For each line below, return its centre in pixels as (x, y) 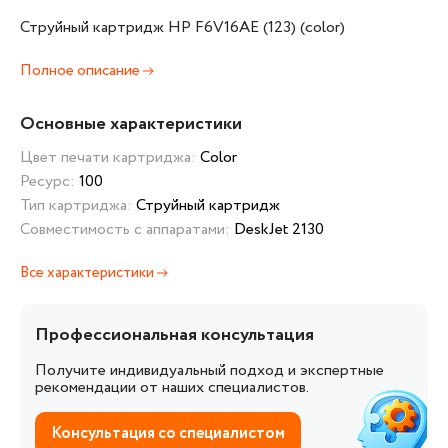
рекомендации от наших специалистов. (172, 387)
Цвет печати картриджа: (110, 157)
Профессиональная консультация (174, 335)
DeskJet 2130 (279, 229)
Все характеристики (88, 273)
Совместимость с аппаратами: (127, 229)
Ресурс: (49, 181)
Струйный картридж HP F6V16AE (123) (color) (182, 27)
